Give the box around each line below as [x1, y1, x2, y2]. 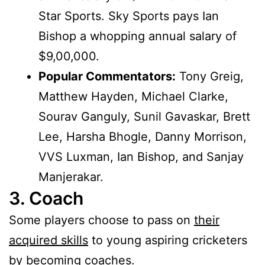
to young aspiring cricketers [88, 233, 247, 248]
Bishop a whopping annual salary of [38, 29, 237, 44]
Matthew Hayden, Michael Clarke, [38, 89, 228, 104]
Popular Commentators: [38, 69, 176, 84]
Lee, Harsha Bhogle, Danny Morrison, [38, 130, 247, 144]
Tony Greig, [176, 69, 244, 84]
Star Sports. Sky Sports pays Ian [38, 9, 219, 24]
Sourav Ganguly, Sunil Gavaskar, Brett [38, 109, 250, 124]
